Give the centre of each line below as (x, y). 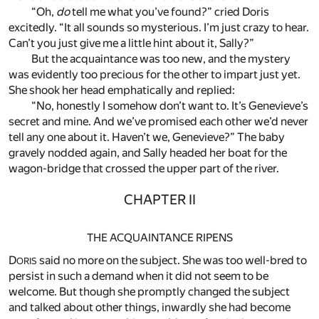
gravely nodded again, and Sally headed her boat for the (148, 153)
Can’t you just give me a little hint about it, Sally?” (131, 43)
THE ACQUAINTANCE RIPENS (159, 237)
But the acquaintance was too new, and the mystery (161, 59)
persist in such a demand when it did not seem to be (138, 276)
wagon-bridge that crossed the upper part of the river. (144, 169)
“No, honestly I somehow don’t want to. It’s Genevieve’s (170, 106)
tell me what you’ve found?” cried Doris (169, 12)
